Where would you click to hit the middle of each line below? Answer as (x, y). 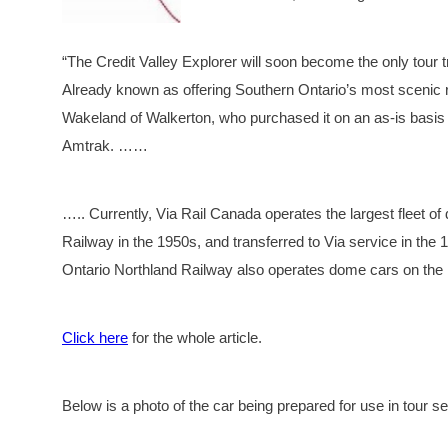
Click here (95, 337)
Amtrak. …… (105, 145)
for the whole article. (195, 337)
